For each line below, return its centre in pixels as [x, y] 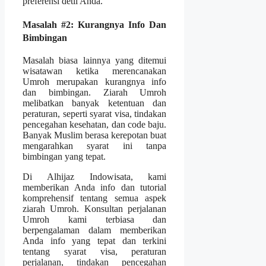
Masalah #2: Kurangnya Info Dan [95, 25]
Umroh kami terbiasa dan [95, 219]
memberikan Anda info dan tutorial [95, 187]
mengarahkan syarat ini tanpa [95, 145]
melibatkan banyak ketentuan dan [95, 103]
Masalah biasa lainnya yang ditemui [95, 60]
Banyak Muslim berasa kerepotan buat [95, 135]
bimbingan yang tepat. [64, 156]
